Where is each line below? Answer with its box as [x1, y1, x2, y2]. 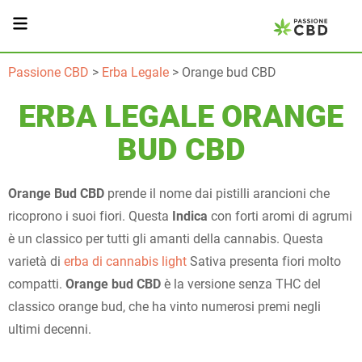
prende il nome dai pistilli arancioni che [104, 186, 330, 201]
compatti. [8, 276, 65, 292]
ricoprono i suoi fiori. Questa [8, 208, 172, 224]
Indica [172, 208, 208, 224]
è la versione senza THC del [161, 276, 321, 292]
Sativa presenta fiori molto [187, 254, 341, 269]
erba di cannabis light [64, 254, 187, 269]
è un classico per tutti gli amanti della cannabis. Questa [8, 231, 323, 246]
